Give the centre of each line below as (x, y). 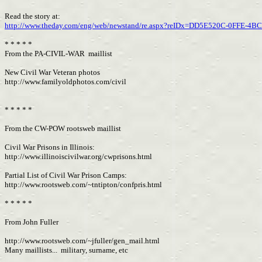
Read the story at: (32, 16)
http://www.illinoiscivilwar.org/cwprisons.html (79, 156)
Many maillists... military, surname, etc (66, 250)
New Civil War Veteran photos (52, 72)
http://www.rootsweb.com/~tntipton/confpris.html (84, 185)
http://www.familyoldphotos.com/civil (66, 82)
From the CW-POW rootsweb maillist (63, 128)
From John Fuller (32, 222)
